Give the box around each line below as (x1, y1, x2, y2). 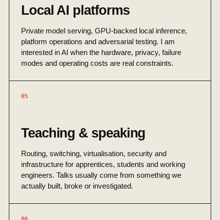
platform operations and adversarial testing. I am (21, 37, 175, 46)
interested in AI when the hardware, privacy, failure (21, 48, 181, 57)
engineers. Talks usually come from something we (21, 171, 181, 180)
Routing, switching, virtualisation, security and (21, 149, 166, 158)
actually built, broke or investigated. (21, 182, 133, 191)
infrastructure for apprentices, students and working (21, 160, 185, 169)
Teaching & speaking (21, 125, 146, 141)
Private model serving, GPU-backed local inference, (21, 27, 187, 35)
